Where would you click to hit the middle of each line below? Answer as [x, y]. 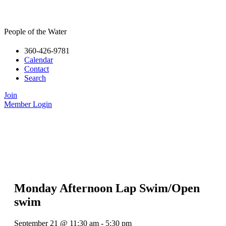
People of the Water [35, 32]
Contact [37, 69]
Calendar [39, 60]
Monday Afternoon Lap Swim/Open [107, 188]
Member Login [28, 104]
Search [35, 78]
